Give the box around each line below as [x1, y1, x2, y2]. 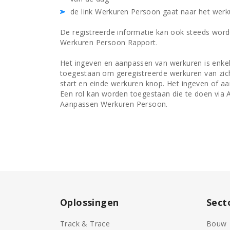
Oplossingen [60, 196, 119, 208]
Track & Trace [60, 219, 110, 228]
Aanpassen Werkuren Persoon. [60, 99, 168, 109]
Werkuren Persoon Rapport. [60, 37, 158, 47]
